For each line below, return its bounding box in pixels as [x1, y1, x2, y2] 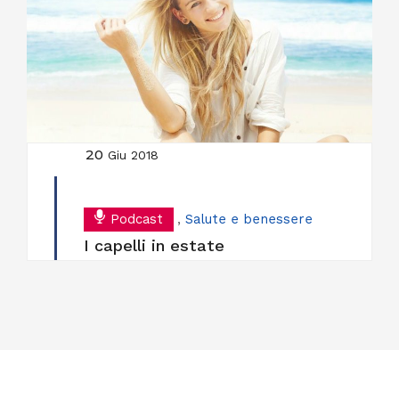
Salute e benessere [185, 211, 313, 228]
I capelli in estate [84, 236, 224, 256]
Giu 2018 [108, 148, 159, 163]
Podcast [110, 211, 163, 228]
